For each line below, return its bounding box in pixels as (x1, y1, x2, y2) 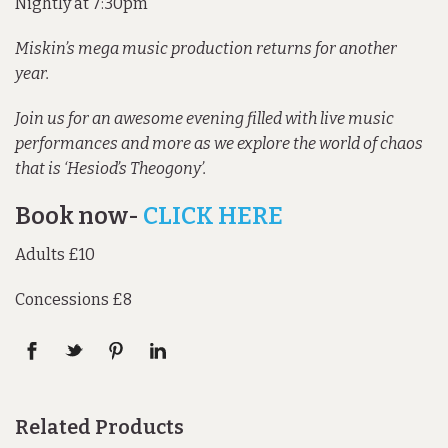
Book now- (15, 202, 143, 230)
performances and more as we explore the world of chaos (15, 134, 423, 153)
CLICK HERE (143, 202, 283, 230)
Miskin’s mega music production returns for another (15, 39, 397, 58)
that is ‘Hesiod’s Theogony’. (15, 159, 206, 178)
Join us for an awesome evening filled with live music (15, 109, 394, 128)
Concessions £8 (15, 290, 132, 309)
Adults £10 (15, 245, 95, 264)
